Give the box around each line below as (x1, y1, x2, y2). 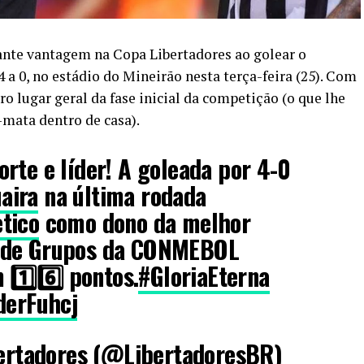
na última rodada (37, 176, 206, 214)
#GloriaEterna (138, 257, 270, 294)
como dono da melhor (39, 203, 251, 240)
